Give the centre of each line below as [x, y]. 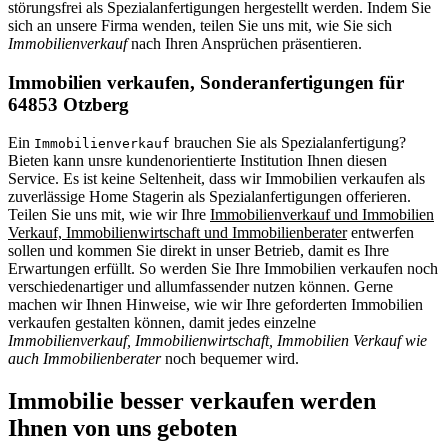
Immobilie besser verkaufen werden [192, 401]
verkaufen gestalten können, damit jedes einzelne [162, 323]
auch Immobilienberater [84, 359]
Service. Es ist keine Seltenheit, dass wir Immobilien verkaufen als [216, 179]
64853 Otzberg [68, 104]
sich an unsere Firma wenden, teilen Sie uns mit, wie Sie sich [200, 25]
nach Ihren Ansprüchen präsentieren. [244, 43]
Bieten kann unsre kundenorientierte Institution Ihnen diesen [197, 161]
